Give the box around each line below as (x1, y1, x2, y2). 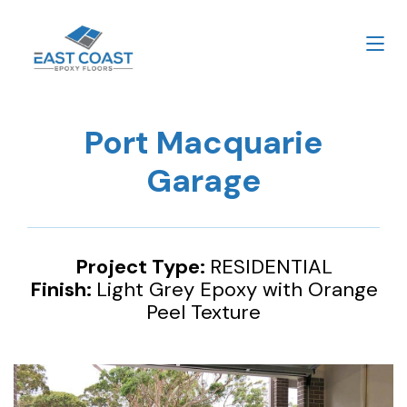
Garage (146, 160, 261, 202)
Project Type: (74, 253, 210, 280)
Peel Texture (146, 299, 261, 325)
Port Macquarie (84, 122, 323, 164)
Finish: (29, 276, 96, 303)
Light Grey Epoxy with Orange (95, 276, 378, 303)
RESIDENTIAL (209, 253, 333, 280)
